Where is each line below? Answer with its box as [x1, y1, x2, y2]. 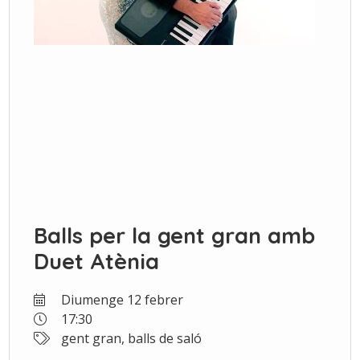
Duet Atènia [34, 247, 160, 276]
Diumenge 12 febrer [58, 291, 184, 309]
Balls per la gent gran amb [34, 222, 316, 250]
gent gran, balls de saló [58, 329, 202, 348]
